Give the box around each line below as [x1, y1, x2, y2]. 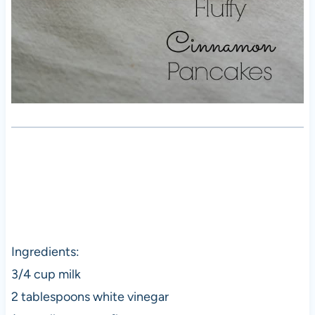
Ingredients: [11, 243, 79, 259]
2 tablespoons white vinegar [11, 288, 169, 304]
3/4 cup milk [11, 266, 81, 282]
